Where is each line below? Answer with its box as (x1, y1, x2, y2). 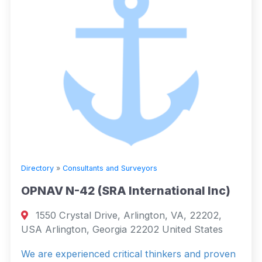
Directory (21, 163, 54, 173)
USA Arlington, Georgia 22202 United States (21, 223, 223, 235)
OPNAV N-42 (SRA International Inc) (21, 183, 230, 198)
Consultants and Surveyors (63, 163, 157, 173)
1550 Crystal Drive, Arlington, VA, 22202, (33, 209, 222, 221)
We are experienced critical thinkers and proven (21, 247, 236, 260)
